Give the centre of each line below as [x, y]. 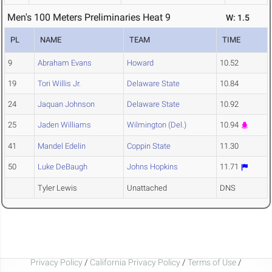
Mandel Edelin [62, 146]
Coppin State [149, 146]
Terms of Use [212, 262]
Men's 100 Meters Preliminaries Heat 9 [89, 18]
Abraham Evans [65, 63]
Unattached [147, 188]
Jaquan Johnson [66, 104]
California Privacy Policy [135, 262]
